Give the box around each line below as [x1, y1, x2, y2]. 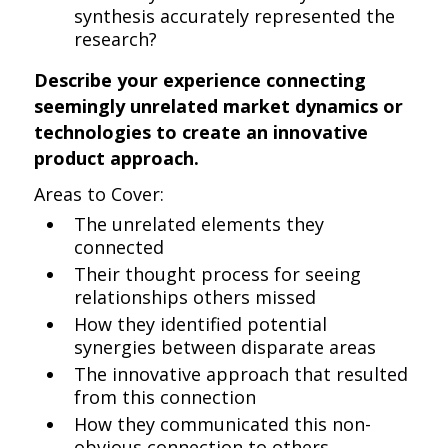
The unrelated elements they [74, 212, 325, 236]
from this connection [74, 385, 257, 409]
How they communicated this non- [74, 412, 372, 436]
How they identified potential [74, 312, 328, 336]
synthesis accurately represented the [74, 4, 396, 28]
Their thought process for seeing [74, 262, 362, 286]
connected [74, 235, 165, 259]
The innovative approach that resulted [74, 362, 409, 386]
